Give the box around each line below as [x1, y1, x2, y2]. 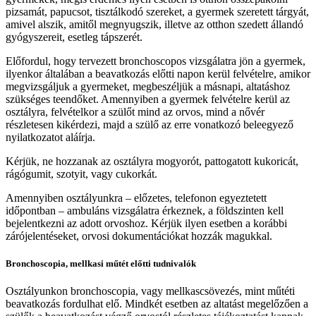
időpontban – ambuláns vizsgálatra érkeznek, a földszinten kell [6, 205, 284, 217]
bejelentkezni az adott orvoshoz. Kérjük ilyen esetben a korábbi [6, 217, 287, 230]
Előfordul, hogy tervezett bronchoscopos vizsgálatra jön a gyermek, [6, 55, 305, 68]
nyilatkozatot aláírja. [6, 131, 95, 144]
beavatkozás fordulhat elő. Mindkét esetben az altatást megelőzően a [6, 298, 308, 310]
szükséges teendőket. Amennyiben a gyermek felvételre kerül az [6, 93, 290, 106]
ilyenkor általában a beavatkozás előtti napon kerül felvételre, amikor [6, 68, 310, 80]
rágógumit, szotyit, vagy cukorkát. [6, 168, 157, 181]
